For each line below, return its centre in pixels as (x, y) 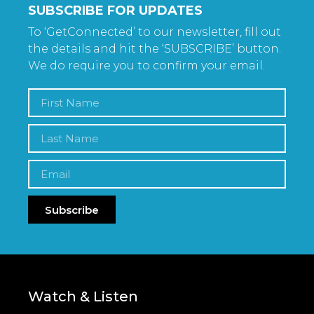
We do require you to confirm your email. (148, 66)
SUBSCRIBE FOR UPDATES (115, 11)
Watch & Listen (83, 297)
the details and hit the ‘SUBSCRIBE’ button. (155, 49)
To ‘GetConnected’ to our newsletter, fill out (155, 32)
